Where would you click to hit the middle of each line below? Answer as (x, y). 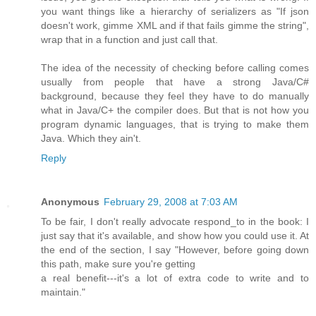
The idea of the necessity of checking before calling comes (175, 67)
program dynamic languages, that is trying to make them (175, 124)
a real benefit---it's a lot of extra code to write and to (175, 278)
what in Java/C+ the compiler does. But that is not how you (175, 110)
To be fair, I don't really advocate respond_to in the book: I (175, 221)
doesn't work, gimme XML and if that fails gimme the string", (175, 25)
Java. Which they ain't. (91, 138)
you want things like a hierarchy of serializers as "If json (175, 11)
